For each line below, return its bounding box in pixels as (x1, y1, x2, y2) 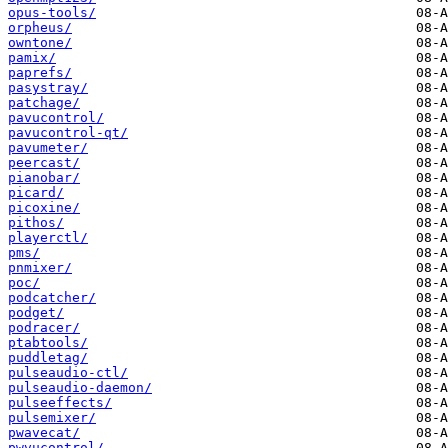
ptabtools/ (8, 335, 88, 351)
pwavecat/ (8, 425, 80, 441)
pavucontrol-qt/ (8, 125, 128, 141)
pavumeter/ (8, 140, 88, 156)
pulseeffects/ (8, 395, 112, 411)
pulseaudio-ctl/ (8, 365, 128, 381)
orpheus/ (8, 20, 72, 36)
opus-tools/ (8, 5, 96, 21)
